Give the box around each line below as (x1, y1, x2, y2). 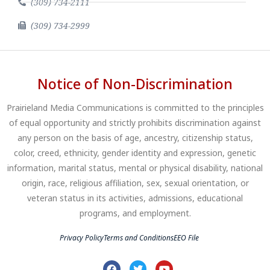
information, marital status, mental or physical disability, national (7, 162, 263, 174)
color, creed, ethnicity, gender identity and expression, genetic (14, 147, 256, 159)
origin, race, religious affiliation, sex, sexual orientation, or (21, 177, 249, 189)
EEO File (173, 233, 199, 243)
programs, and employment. (79, 207, 191, 219)
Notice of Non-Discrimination (37, 74, 233, 94)
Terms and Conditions (103, 233, 174, 243)
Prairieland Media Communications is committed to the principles (6, 102, 264, 114)
